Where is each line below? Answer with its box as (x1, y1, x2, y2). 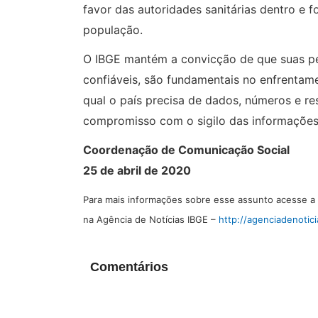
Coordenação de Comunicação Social (83, 142, 290, 157)
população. (83, 22, 143, 37)
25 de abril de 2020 (83, 163, 191, 177)
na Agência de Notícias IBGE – (83, 213, 219, 225)
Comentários (90, 259, 168, 274)
